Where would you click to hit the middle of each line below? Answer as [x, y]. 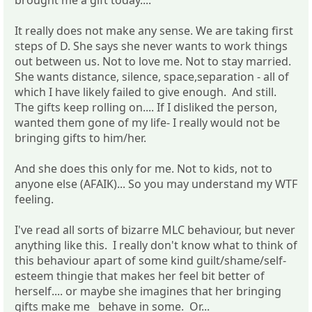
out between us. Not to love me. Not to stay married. [153, 61]
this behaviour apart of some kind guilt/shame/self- [150, 260]
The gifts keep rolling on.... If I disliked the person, [146, 107]
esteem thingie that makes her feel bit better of [140, 275]
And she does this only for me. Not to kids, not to [143, 168]
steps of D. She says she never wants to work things [151, 46]
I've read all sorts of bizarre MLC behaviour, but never [155, 229]
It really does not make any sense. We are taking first [154, 30]
